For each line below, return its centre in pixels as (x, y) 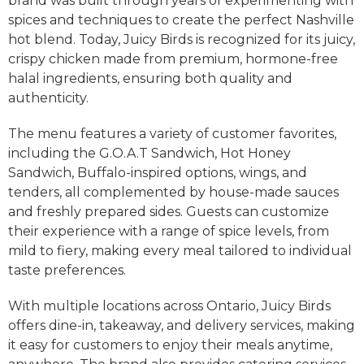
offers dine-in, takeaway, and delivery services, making (182, 325)
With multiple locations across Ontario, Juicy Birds (169, 306)
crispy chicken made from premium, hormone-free (173, 59)
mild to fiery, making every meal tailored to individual (180, 251)
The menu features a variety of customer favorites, (172, 134)
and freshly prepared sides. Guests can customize (169, 212)
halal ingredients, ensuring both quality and (150, 78)
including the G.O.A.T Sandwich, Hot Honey (149, 153)
